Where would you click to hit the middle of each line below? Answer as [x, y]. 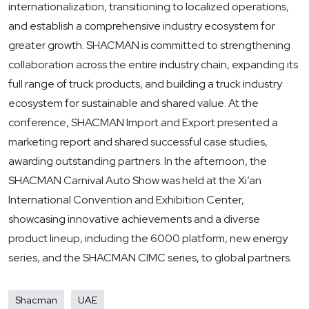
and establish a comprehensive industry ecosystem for [142, 26]
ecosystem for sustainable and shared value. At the [133, 103]
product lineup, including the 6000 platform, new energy [148, 239]
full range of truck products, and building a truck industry [145, 84]
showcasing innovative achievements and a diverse [134, 219]
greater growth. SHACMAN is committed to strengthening [149, 46]
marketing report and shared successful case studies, [138, 142]
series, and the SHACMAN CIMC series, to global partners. [150, 258]
